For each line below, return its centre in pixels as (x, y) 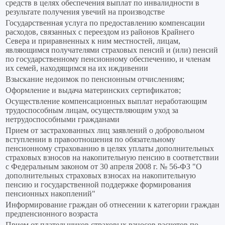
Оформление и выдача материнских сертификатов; (93, 90)
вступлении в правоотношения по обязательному (90, 140)
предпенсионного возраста (52, 214)
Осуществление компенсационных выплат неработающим (106, 101)
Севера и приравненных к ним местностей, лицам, (93, 41)
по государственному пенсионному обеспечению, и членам (108, 59)
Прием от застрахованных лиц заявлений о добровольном (105, 131)
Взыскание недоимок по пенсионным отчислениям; (95, 79)
